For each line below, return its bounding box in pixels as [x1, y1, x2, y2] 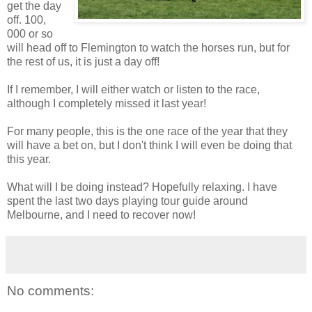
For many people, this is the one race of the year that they [7, 125, 288, 137]
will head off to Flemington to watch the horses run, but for [7, 41, 290, 54]
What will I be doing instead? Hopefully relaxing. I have [7, 180, 277, 193]
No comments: [7, 283, 94, 298]
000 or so [7, 27, 53, 40]
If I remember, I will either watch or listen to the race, [7, 83, 260, 95]
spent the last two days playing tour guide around [7, 194, 248, 207]
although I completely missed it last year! [7, 97, 206, 109]
